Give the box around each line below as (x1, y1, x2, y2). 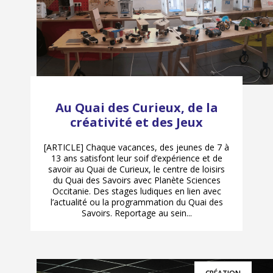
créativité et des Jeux (70, 114, 203, 131)
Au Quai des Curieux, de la (55, 99, 218, 116)
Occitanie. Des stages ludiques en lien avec (52, 185, 221, 197)
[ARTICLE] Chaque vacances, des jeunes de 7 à (44, 141, 229, 154)
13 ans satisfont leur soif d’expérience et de (51, 152, 222, 165)
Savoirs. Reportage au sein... (81, 207, 192, 219)
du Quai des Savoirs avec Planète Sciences (52, 174, 221, 186)
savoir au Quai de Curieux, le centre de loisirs (48, 163, 225, 175)
